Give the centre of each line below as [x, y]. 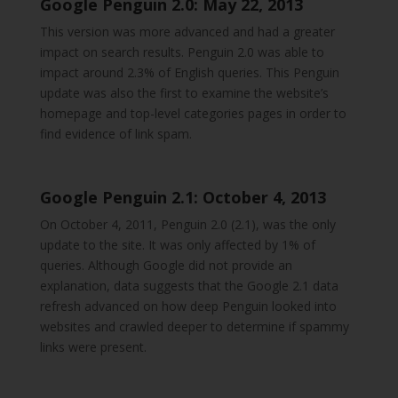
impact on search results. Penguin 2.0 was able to [182, 52]
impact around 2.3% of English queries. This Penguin [189, 73]
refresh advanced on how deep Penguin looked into [188, 306]
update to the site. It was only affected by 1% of [177, 245]
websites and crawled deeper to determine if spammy [194, 327]
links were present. [93, 347]
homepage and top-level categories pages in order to [193, 114]
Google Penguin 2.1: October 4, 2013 [183, 198]
